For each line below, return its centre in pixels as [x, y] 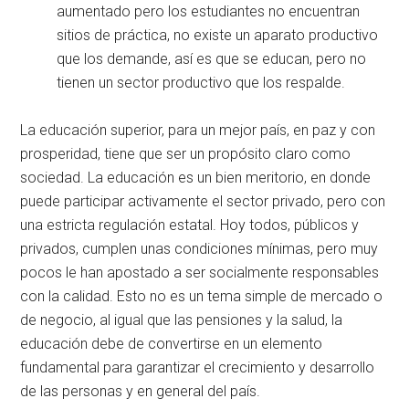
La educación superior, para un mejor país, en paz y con [198, 130]
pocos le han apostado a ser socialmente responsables [200, 272]
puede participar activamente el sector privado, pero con [203, 201]
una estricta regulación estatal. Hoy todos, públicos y [190, 225]
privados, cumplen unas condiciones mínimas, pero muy [199, 248]
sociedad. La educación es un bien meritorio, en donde [196, 177]
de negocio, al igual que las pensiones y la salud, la [182, 320]
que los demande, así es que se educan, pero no [212, 58]
